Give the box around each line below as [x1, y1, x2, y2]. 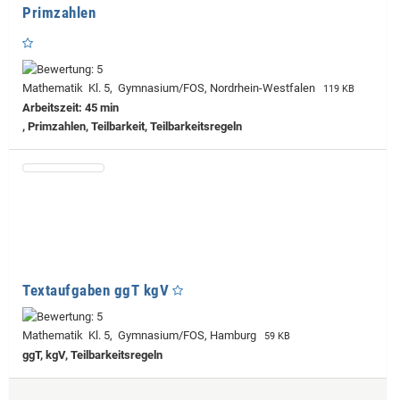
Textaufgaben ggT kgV [22, 280, 169, 299]
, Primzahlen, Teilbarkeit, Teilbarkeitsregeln [22, 119, 242, 133]
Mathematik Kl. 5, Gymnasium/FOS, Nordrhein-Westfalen [22, 80, 321, 95]
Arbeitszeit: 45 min [22, 100, 119, 114]
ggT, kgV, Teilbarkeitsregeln [22, 347, 162, 362]
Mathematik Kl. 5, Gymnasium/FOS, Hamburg [22, 328, 262, 342]
